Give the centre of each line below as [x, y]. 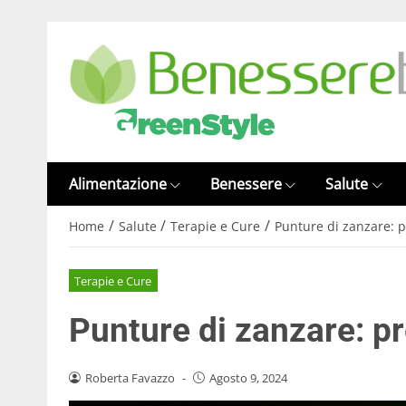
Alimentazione [118, 184]
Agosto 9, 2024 [248, 377]
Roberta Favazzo [130, 377]
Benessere [246, 184]
